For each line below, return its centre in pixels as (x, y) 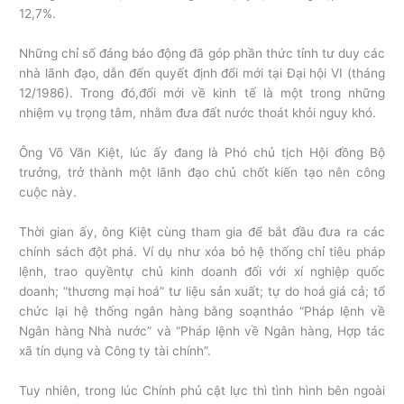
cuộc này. (48, 193)
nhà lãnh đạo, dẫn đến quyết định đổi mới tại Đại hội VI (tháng (202, 73)
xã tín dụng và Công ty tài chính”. (115, 351)
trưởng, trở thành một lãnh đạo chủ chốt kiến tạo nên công (202, 173)
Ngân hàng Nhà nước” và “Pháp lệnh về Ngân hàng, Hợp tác (202, 331)
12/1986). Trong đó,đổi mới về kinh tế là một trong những (202, 93)
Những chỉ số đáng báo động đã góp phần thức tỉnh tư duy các (202, 54)
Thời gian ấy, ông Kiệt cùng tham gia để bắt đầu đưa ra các (202, 232)
